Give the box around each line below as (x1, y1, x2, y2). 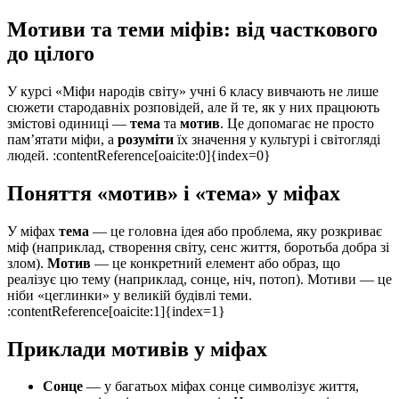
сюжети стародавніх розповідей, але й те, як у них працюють (7, 99, 379, 115)
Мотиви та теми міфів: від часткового (7, 17, 378, 41)
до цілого (7, 41, 94, 65)
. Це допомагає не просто (220, 115, 374, 131)
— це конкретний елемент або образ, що (91, 255, 340, 271)
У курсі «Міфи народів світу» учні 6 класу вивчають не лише (7, 83, 379, 99)
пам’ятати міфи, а (7, 131, 118, 147)
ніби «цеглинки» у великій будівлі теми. (7, 287, 252, 303)
